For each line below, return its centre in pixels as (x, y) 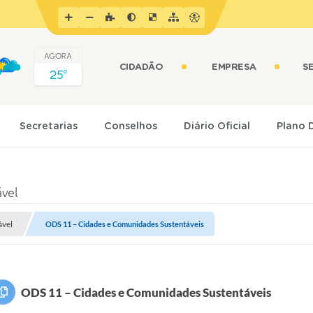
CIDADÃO (141, 67)
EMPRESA (234, 67)
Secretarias (49, 126)
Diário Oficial (217, 126)
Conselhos (131, 126)
